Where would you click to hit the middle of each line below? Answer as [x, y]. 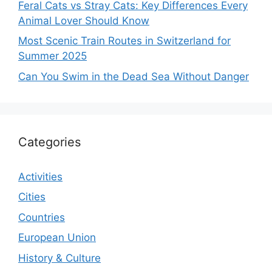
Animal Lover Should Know [84, 20]
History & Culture [59, 258]
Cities [32, 197]
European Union [57, 238]
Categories [49, 142]
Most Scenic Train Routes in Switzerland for [124, 41]
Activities [40, 176]
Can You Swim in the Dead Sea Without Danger [134, 76]
